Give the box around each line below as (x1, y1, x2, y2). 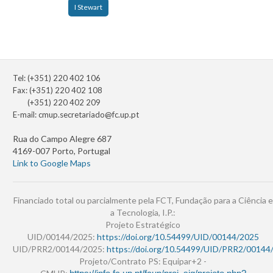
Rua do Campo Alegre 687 (13, 133, 112, 144)
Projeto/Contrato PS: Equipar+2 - (79, 256, 207, 267)
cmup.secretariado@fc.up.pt (38, 110, 139, 120)
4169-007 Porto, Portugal (13, 146, 110, 157)
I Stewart (74, 2, 102, 12)
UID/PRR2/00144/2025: (13, 244, 107, 255)
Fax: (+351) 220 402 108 (13, 85, 102, 96)
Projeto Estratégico (105, 219, 180, 230)
